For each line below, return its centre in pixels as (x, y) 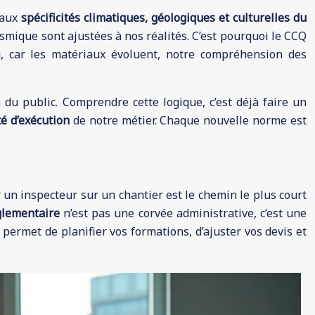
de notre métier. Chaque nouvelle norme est (188, 120)
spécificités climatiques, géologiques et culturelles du (164, 18)
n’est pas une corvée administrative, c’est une (183, 213)
